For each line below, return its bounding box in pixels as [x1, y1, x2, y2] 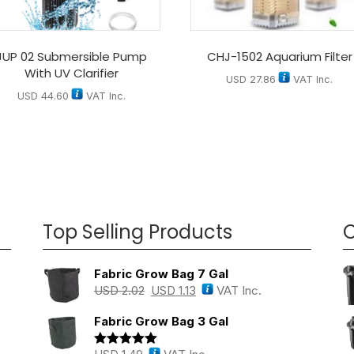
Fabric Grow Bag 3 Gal [93, 314, 228, 330]
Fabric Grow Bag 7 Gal [93, 266, 228, 282]
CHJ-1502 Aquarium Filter [206, 48, 352, 66]
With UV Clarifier [24, 65, 119, 82]
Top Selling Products [42, 219, 232, 246]
